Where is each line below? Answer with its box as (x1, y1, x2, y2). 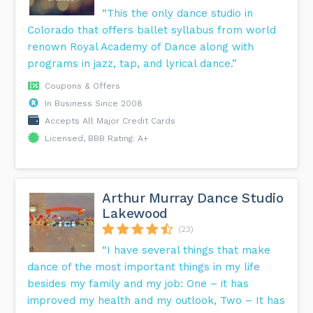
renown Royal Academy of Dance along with (27, 41, 254, 54)
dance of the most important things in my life (27, 261, 261, 274)
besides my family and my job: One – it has (27, 277, 249, 291)
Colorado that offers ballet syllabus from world (27, 24, 277, 37)
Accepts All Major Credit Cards (45, 116, 176, 126)
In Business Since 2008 (45, 99, 143, 109)
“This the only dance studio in (102, 7, 254, 20)
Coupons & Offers (45, 81, 121, 92)
